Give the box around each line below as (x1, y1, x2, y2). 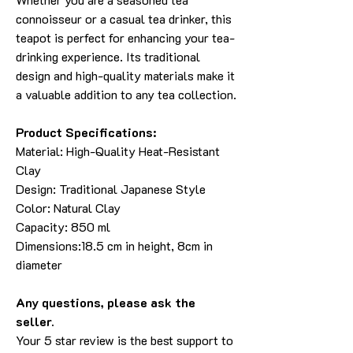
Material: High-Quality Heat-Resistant (16, 143, 220, 159)
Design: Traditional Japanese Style (16, 180, 206, 197)
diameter (16, 256, 62, 273)
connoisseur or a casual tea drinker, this (16, 10, 232, 27)
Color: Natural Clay (16, 199, 121, 216)
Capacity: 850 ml (16, 218, 110, 235)
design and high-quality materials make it (16, 67, 235, 84)
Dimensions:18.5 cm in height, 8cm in (16, 237, 213, 254)
